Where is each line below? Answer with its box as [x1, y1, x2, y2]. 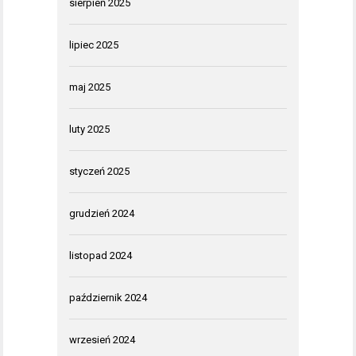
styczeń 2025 [69, 165, 130, 178]
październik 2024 [69, 292, 147, 304]
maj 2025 [69, 81, 110, 94]
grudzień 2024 [69, 207, 134, 220]
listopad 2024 [69, 250, 132, 262]
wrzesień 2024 [69, 334, 135, 346]
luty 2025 [69, 123, 110, 136]
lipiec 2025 [69, 39, 118, 52]
